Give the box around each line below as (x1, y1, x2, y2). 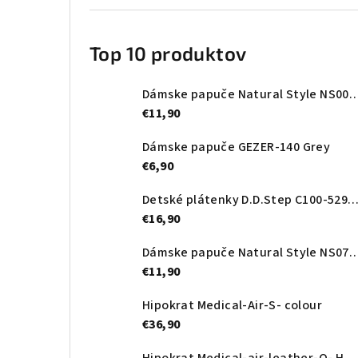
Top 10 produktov (89, 42, 247, 66)
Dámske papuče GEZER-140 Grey (142, 138, 331, 157)
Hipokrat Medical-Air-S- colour (142, 296, 322, 315)
